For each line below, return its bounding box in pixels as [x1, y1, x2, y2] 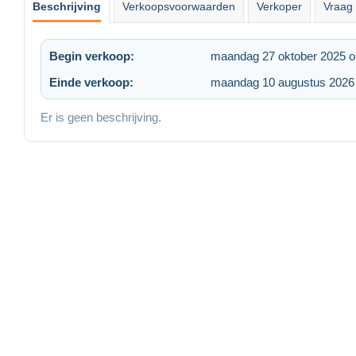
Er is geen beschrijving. [41, 110, 161, 124]
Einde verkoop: [49, 75, 133, 89]
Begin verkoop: [49, 48, 134, 63]
